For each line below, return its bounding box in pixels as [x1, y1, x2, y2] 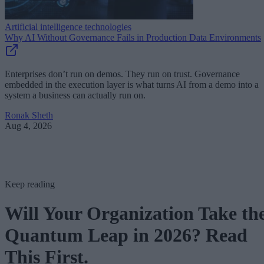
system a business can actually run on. [5, 90, 146, 101]
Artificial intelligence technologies [5, 22, 131, 32]
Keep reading [5, 179, 55, 190]
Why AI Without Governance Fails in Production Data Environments [5, 32, 261, 43]
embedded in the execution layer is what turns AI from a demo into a [5, 80, 259, 90]
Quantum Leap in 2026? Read [5, 224, 247, 246]
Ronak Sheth [5, 110, 53, 121]
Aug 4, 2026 [5, 121, 52, 131]
